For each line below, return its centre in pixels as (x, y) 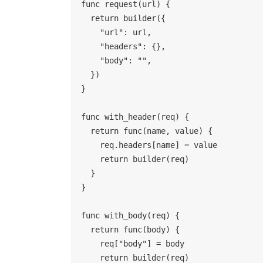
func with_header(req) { (135, 117)
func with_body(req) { (130, 216)
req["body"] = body (90, 244)
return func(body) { (86, 230)
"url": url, (90, 33)
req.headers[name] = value (90, 145)
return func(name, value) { (86, 131)
